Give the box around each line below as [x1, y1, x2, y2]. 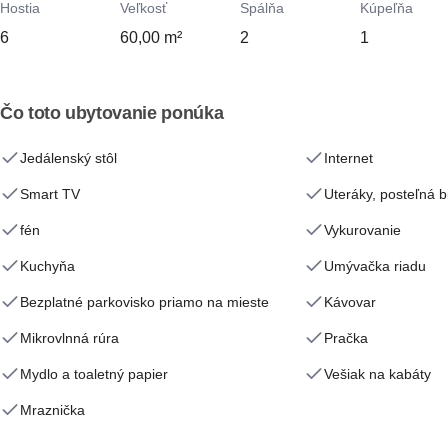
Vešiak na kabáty [324, 366, 431, 382]
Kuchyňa [20, 258, 75, 274]
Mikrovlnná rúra [20, 330, 119, 346]
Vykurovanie [324, 222, 401, 238]
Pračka [324, 330, 368, 346]
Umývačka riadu [324, 258, 426, 274]
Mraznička [20, 402, 85, 418]
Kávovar [324, 294, 376, 310]
